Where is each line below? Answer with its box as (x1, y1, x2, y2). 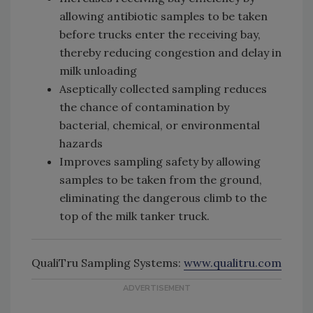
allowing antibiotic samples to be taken (59, 8, 268, 23)
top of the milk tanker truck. (59, 208, 210, 223)
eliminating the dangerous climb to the (59, 190, 267, 205)
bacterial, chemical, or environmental (59, 117, 260, 132)
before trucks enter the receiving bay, (59, 27, 261, 41)
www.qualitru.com (184, 255, 282, 270)
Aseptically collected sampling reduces (59, 81, 267, 96)
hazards (59, 136, 103, 150)
